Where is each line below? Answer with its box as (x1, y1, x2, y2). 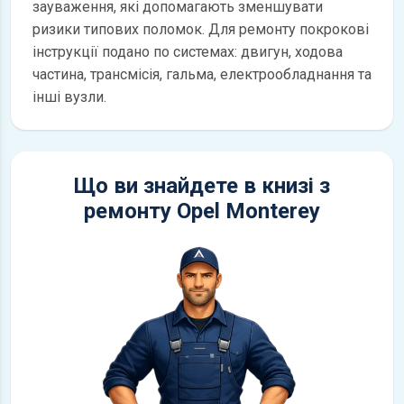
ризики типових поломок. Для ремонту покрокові (32, 20, 369, 38)
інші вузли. (32, 87, 106, 106)
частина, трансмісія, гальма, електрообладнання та (32, 65, 372, 83)
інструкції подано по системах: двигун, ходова (32, 42, 343, 60)
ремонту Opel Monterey (84, 197, 320, 224)
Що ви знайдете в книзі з (74, 172, 330, 198)
